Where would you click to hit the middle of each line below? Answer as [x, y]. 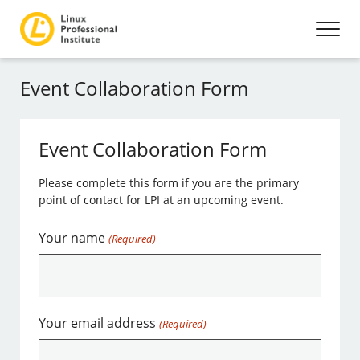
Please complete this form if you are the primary [169, 183]
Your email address [98, 323]
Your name [72, 238]
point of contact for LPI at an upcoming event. [162, 200]
